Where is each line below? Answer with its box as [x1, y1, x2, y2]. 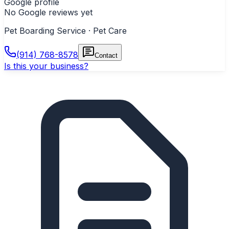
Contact [95, 51, 118, 59]
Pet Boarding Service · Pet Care [4, 25, 127, 36]
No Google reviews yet [4, 7, 93, 17]
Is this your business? [4, 60, 88, 71]
